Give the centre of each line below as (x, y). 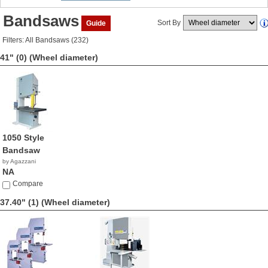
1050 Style (23, 138)
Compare (28, 184)
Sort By (169, 23)
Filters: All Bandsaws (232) (45, 40)
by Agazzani (19, 161)
